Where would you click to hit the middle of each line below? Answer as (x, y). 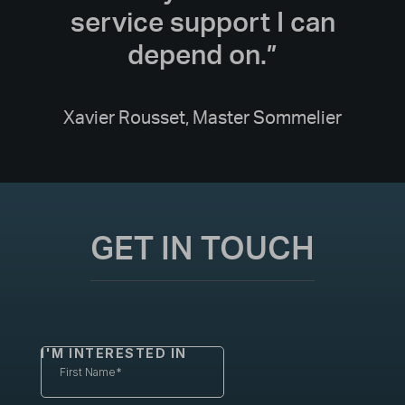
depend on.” (202, 53)
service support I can (202, 21)
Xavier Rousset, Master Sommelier (202, 117)
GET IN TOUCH (202, 247)
